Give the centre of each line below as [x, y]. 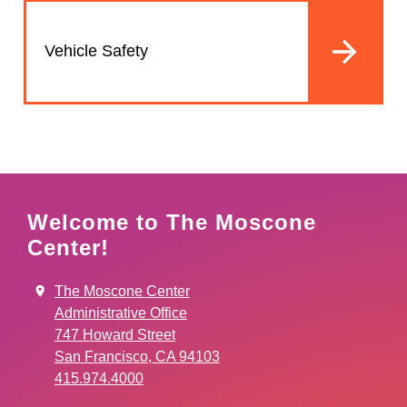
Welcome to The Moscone [172, 222]
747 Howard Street [115, 334]
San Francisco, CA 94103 [137, 356]
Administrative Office [121, 313]
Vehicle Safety [96, 51]
